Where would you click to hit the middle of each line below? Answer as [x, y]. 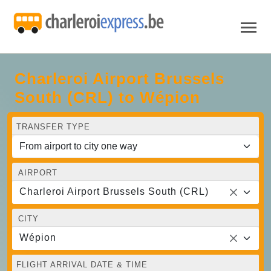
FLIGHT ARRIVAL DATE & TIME [82, 264]
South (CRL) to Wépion [107, 97]
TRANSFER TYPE [53, 126]
